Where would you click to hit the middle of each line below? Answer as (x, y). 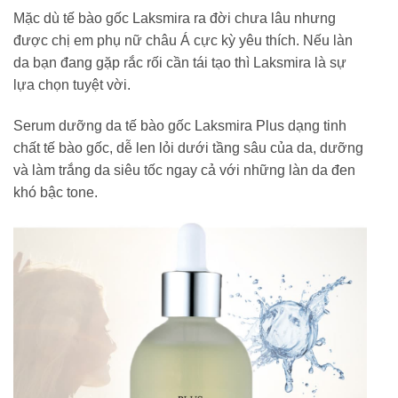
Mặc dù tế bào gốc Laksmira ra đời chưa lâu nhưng (175, 19)
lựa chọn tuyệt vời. (72, 85)
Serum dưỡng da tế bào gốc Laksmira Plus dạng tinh (180, 126)
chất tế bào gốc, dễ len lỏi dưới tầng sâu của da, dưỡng (188, 148)
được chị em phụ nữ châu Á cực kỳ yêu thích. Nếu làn (183, 41)
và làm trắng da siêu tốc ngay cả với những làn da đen (184, 171)
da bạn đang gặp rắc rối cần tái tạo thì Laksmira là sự (180, 63)
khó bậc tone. (56, 193)
